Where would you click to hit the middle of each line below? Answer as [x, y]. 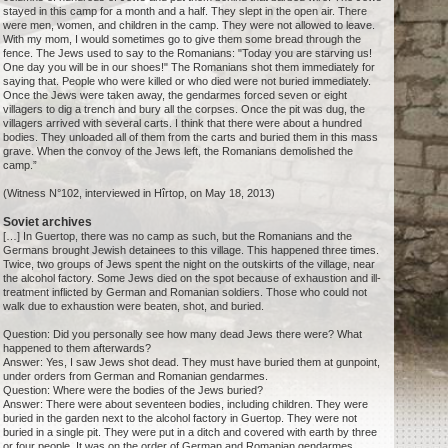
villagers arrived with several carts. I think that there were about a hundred [183, 123]
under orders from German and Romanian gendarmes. [136, 376]
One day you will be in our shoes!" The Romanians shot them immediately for [189, 67]
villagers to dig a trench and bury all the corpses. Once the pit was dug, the [184, 109]
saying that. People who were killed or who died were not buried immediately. [187, 81]
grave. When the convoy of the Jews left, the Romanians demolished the [178, 151]
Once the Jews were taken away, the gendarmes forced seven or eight [175, 95]
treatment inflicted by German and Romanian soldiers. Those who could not [185, 292]
